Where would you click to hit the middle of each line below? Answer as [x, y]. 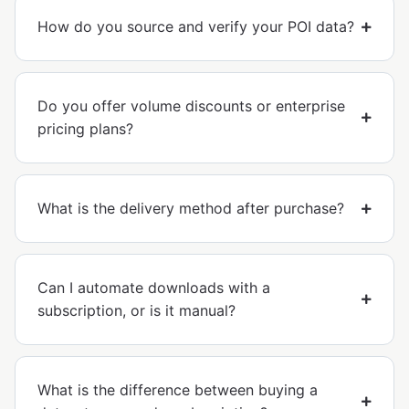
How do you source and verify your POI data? [196, 27]
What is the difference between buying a [178, 390]
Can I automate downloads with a [154, 288]
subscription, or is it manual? [136, 311]
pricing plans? [85, 129]
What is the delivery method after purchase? [191, 209]
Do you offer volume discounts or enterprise [191, 106]
